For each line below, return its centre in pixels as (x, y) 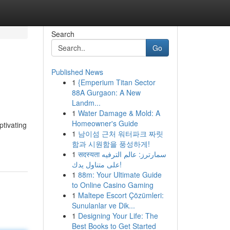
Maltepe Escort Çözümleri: (121, 195)
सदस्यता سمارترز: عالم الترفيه (90, 154)
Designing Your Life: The (118, 216)
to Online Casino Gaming (112, 185)
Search (63, 34)
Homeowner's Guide (105, 123)
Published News (77, 72)
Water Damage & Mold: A (119, 113)
